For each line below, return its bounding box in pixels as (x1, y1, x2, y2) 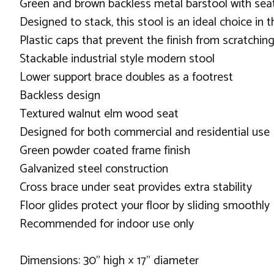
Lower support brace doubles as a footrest (20, 67, 233, 87)
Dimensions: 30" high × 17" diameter (20, 251, 199, 271)
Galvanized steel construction (20, 159, 168, 179)
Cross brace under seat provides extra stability (20, 177, 252, 198)
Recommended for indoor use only (20, 214, 194, 234)
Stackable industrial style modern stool (20, 49, 215, 69)
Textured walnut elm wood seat (20, 104, 179, 124)
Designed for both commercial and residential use (20, 122, 270, 143)
